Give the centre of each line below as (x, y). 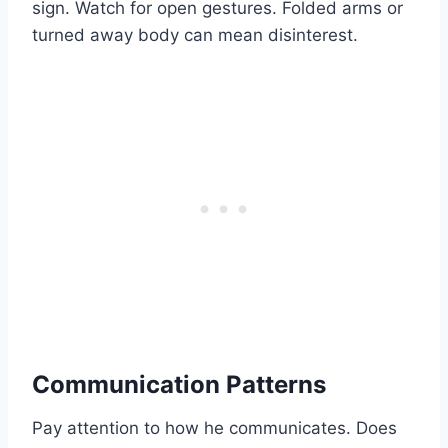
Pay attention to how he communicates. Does (214, 428)
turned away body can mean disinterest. (195, 35)
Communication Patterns (179, 385)
